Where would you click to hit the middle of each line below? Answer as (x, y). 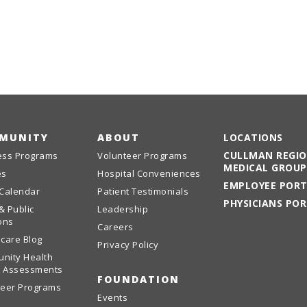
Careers (115, 227)
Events (112, 297)
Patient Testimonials (143, 191)
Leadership (123, 209)
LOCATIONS (253, 137)
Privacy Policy (128, 245)
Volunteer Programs (142, 156)
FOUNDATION (138, 279)
